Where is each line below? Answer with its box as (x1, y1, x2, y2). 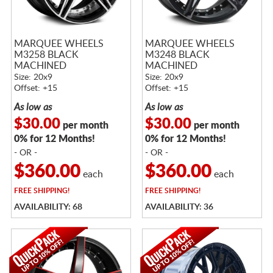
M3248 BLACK (144, 49, 210, 60)
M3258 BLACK (13, 49, 79, 60)
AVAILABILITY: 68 (13, 202, 82, 211)
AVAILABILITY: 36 (144, 202, 213, 211)
